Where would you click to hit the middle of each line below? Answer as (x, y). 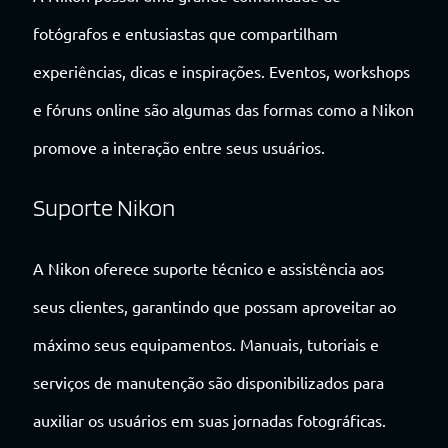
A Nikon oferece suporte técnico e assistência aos (208, 268)
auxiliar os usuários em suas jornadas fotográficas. (209, 420)
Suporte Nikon (104, 208)
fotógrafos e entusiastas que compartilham (185, 33)
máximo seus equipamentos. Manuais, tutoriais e (206, 344)
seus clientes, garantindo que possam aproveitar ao (214, 306)
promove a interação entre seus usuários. (179, 147)
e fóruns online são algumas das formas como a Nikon (223, 109)
